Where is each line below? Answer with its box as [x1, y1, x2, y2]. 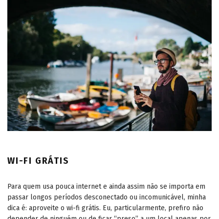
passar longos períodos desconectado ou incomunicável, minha [7, 193, 206, 201]
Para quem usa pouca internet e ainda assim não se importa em [7, 182, 205, 191]
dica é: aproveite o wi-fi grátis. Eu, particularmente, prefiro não [7, 203, 203, 212]
